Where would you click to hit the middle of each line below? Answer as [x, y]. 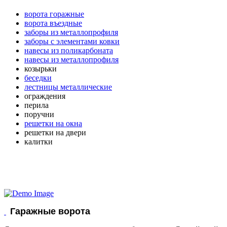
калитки [39, 142]
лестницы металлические [68, 87]
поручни [39, 115]
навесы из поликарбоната [69, 51]
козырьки [41, 69]
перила [36, 105]
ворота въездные [53, 23]
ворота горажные [54, 14]
